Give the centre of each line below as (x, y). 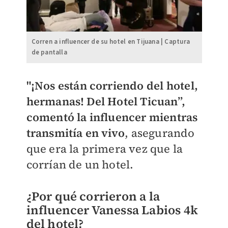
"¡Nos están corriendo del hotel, (112, 86)
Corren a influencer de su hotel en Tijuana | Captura (110, 42)
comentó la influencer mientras (112, 117)
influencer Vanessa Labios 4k (112, 210)
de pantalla (49, 53)
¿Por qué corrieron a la (93, 196)
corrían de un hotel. (80, 165)
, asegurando (160, 133)
